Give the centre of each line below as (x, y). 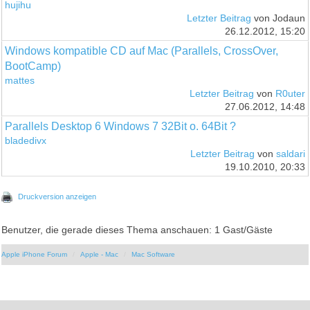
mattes (20, 80)
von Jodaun (278, 18)
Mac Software (154, 254)
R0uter (290, 93)
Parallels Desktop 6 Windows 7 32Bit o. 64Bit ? (121, 126)
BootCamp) (33, 66)
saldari (290, 154)
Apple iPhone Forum (35, 254)
